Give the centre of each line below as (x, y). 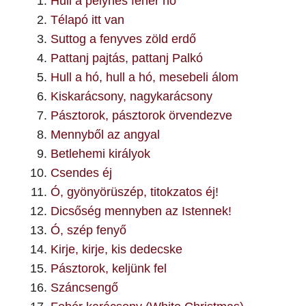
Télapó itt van (87, 20)
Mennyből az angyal (105, 135)
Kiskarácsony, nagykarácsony (131, 96)
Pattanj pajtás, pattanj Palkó (127, 58)
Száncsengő (84, 288)
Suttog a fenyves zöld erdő (123, 39)
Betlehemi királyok (100, 154)
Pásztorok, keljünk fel (109, 268)
